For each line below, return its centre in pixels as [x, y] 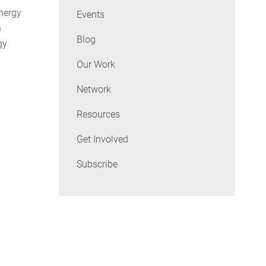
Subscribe [97, 164]
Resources [98, 115]
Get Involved [102, 140]
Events [90, 15]
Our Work [96, 65]
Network [94, 90]
